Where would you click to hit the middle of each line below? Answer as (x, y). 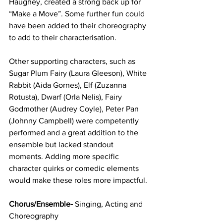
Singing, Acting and (110, 204)
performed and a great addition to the (75, 132)
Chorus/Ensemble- (42, 204)
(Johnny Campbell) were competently (75, 120)
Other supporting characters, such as (73, 61)
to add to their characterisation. (63, 37)
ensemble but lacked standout (62, 144)
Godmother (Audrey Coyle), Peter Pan (75, 109)
